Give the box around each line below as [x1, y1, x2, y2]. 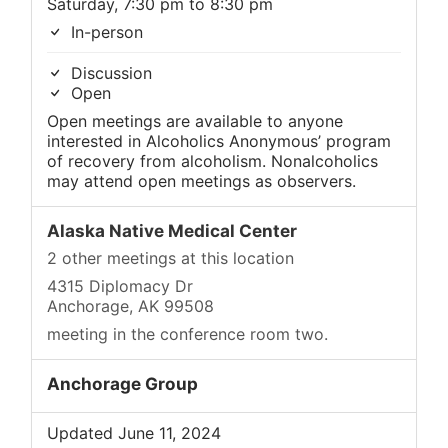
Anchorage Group [47, 372, 198, 394]
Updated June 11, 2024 [47, 422, 221, 443]
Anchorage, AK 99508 [47, 295, 214, 316]
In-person [66, 21, 143, 42]
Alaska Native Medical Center [47, 219, 297, 241]
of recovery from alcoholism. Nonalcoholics [47, 150, 378, 171]
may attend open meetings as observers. [47, 170, 356, 191]
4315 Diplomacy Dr [47, 275, 193, 296]
